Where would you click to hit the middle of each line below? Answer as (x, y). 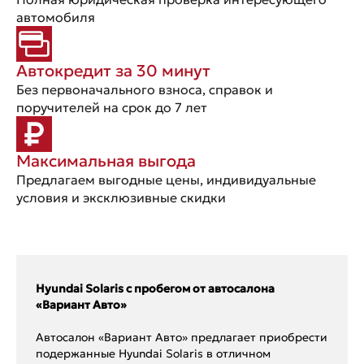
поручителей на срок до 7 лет (112, 108)
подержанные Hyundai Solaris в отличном (153, 354)
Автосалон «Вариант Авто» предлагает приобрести (182, 338)
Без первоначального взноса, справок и (145, 90)
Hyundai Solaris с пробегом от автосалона (155, 289)
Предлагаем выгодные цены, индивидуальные (166, 180)
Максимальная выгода (106, 161)
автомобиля (56, 17)
